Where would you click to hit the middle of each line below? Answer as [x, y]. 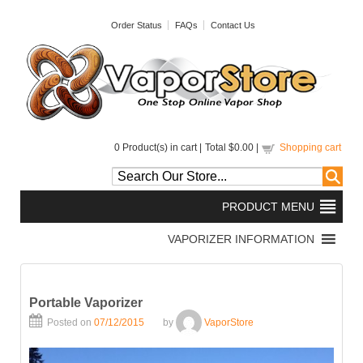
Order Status [137, 25]
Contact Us [233, 25]
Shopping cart [310, 148]
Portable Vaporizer [86, 303]
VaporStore [229, 322]
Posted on [70, 322]
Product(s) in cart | [161, 148]
